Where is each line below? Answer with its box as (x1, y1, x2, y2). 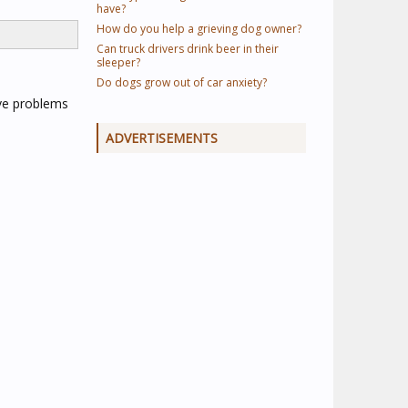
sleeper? (97, 55, 140, 70)
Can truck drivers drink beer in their (97, 41, 279, 56)
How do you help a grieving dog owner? (97, 21, 301, 36)
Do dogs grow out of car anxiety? (97, 75, 267, 90)
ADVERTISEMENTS (106, 129, 218, 147)
